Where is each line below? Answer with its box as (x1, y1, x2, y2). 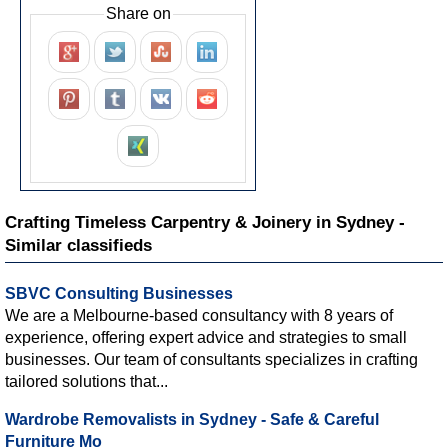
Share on (105, 5, 171, 22)
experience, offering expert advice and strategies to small (5, 328, 407, 346)
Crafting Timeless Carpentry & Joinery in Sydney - (5, 212, 405, 232)
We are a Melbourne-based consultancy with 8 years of (5, 306, 393, 324)
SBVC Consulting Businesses (5, 284, 233, 302)
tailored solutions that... (5, 372, 168, 390)
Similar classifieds (5, 235, 152, 255)
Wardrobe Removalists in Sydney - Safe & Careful (5, 410, 379, 428)
